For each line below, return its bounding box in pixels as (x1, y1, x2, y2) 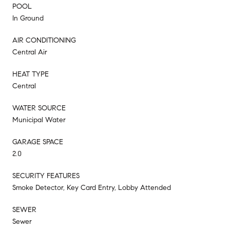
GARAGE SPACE (12, 137, 63, 146)
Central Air (12, 47, 47, 56)
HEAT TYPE (12, 69, 49, 79)
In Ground (12, 13, 44, 23)
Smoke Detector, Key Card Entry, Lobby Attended (12, 183, 171, 192)
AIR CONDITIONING (12, 35, 76, 45)
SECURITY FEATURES (12, 171, 80, 180)
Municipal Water (12, 115, 66, 124)
